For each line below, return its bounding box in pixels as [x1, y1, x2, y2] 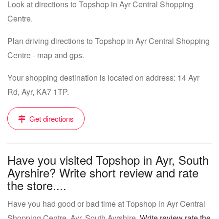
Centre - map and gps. [7, 49, 84, 61]
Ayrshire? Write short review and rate [7, 164, 198, 181]
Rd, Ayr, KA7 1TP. [7, 86, 69, 97]
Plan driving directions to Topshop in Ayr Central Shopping [7, 35, 210, 46]
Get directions [27, 113, 74, 124]
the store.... [7, 176, 66, 194]
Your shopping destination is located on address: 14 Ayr [7, 72, 199, 83]
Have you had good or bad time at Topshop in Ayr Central [7, 198, 205, 209]
